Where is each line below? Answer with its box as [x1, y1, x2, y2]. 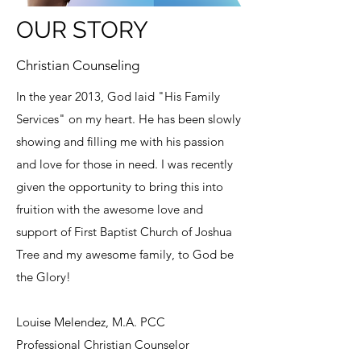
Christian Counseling [16, 57, 139, 73]
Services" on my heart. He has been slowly [16, 111, 241, 127]
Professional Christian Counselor [16, 337, 189, 352]
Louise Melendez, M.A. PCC [16, 314, 165, 330]
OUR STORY [16, 16, 148, 44]
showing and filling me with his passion [16, 134, 224, 149]
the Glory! [16, 269, 71, 284]
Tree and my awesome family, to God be [16, 247, 234, 262]
